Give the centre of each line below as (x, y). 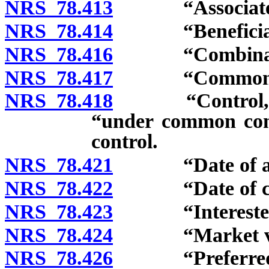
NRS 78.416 (59, 54)
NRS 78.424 (59, 235)
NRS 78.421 (59, 165)
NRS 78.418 (59, 101)
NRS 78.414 (59, 31)
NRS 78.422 (59, 189)
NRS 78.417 (59, 77)
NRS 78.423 (59, 211)
